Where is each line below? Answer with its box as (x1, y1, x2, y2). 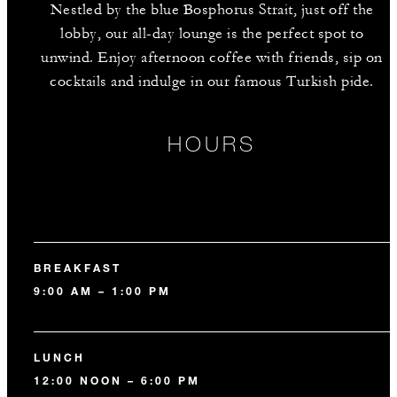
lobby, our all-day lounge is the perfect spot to (60, 25, 363, 43)
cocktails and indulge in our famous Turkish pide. (50, 73, 374, 90)
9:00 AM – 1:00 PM (34, 284, 171, 298)
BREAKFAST (34, 261, 121, 275)
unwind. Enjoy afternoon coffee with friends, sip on (41, 49, 383, 66)
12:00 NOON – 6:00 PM (34, 373, 200, 387)
